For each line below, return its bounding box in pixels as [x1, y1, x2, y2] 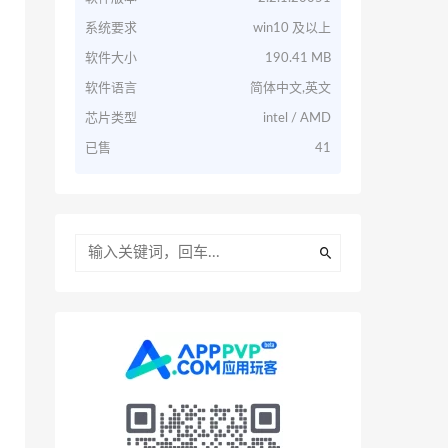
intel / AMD [263, 112, 331, 125]
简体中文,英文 [250, 82, 331, 95]
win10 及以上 [253, 22, 331, 35]
